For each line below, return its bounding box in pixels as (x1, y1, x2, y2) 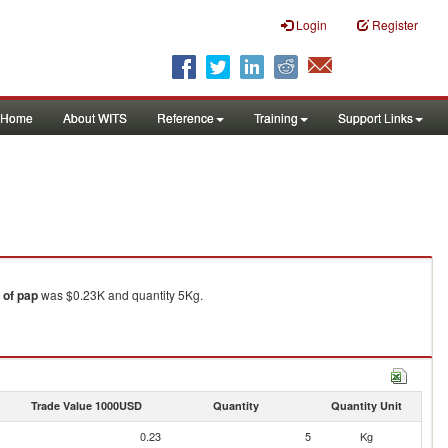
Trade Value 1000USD (30, 398, 142, 413)
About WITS (63, 109, 127, 126)
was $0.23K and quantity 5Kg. (38, 286, 203, 303)
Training (254, 109, 298, 126)
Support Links (338, 109, 413, 126)
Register (372, 16, 418, 33)
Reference (157, 109, 214, 126)
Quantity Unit (330, 398, 402, 413)
